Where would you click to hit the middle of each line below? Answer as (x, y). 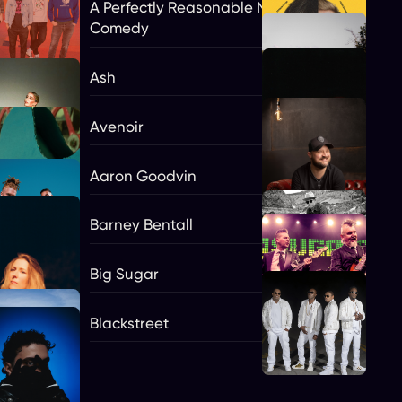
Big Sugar (125, 274)
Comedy (120, 28)
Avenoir (117, 126)
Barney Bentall (142, 225)
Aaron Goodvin (144, 175)
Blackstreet (130, 323)
